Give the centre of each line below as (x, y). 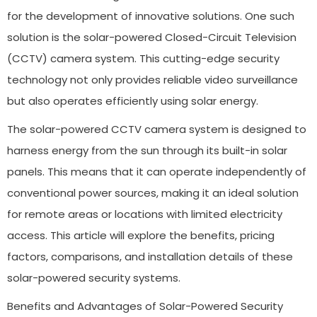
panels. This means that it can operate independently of (157, 171)
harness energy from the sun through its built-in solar (147, 150)
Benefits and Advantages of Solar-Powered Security (145, 306)
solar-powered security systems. (94, 277)
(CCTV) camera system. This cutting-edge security (143, 58)
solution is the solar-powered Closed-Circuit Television (152, 37)
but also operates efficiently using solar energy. (133, 100)
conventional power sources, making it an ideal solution (153, 192)
